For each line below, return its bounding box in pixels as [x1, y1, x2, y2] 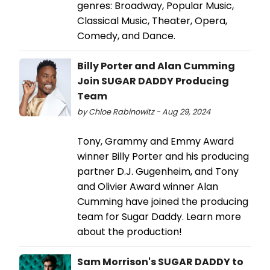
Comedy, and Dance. [77, 29, 175, 43]
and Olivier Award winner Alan [77, 180, 218, 194]
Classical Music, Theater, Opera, [77, 14, 227, 28]
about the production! [77, 225, 182, 239]
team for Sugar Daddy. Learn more [77, 210, 241, 224]
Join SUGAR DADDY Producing [77, 74, 229, 89]
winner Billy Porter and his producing [77, 149, 249, 164]
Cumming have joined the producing [77, 195, 248, 209]
